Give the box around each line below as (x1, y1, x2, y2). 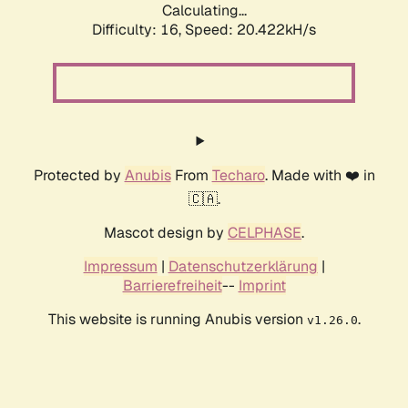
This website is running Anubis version (47, 310, 307, 330)
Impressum (83, 257, 158, 277)
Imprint (238, 276, 286, 296)
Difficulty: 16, (92, 20, 185, 40)
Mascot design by (104, 223, 228, 243)
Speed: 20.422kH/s (185, 20, 316, 40)
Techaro (211, 166, 265, 186)
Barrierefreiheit (122, 276, 222, 296)
